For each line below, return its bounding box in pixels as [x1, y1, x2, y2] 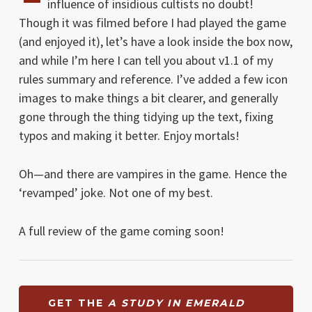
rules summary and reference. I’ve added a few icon [18, 70, 288, 87]
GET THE [47, 296, 108, 309]
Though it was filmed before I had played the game [18, 14, 286, 31]
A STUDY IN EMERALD [107, 296, 245, 309]
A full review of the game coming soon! [18, 222, 224, 239]
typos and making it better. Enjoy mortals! [18, 127, 240, 143]
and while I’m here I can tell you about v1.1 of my [18, 52, 273, 68]
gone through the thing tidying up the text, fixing [18, 108, 274, 125]
